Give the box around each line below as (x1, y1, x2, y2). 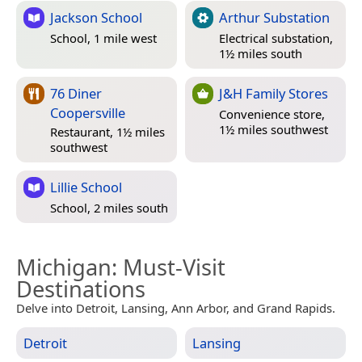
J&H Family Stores (219, 83, 328, 103)
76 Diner (50, 83, 102, 103)
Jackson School (50, 7, 142, 27)
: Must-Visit (112, 251, 225, 282)
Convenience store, (219, 106, 325, 123)
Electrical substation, (219, 30, 333, 47)
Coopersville (50, 103, 125, 122)
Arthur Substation (219, 7, 330, 27)
